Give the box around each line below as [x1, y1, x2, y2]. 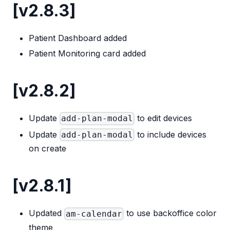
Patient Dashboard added [29, 32, 127, 43]
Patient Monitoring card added [29, 48, 146, 59]
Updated [29, 208, 64, 219]
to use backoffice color [124, 208, 217, 219]
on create [29, 143, 66, 154]
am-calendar [66, 208, 123, 219]
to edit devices [135, 112, 193, 123]
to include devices [135, 129, 207, 140]
